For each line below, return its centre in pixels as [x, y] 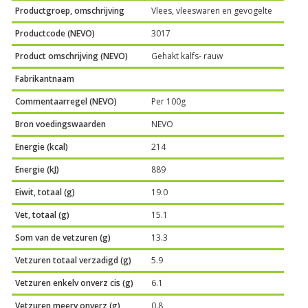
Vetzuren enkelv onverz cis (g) [75, 283]
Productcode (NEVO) [55, 34]
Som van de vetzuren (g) [63, 238]
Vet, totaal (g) [43, 215]
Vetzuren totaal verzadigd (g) [74, 261]
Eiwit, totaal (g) [45, 192]
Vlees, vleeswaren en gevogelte [212, 11]
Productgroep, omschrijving [70, 11]
